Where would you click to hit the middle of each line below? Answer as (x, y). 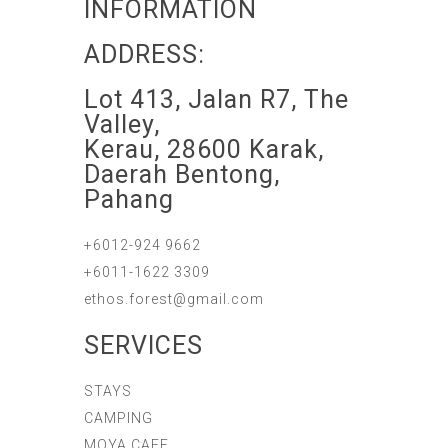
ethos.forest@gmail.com (174, 299)
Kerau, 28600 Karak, (204, 149)
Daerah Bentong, (182, 174)
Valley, (122, 124)
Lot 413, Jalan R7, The (216, 99)
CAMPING (118, 418)
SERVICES (143, 345)
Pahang (129, 199)
